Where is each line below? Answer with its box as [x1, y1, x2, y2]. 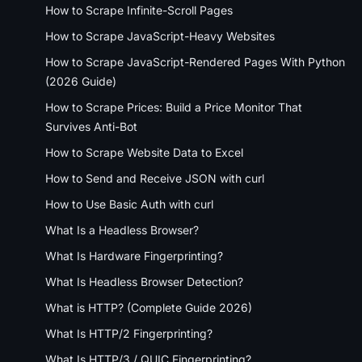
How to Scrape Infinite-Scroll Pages [45, 2, 233, 17]
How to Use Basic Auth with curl [45, 196, 213, 211]
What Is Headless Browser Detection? [45, 274, 243, 288]
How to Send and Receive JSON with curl [45, 170, 264, 185]
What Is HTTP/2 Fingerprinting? [45, 326, 213, 340]
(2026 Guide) [45, 74, 116, 88]
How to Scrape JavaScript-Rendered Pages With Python [45, 54, 345, 69]
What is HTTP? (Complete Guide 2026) [45, 300, 252, 314]
